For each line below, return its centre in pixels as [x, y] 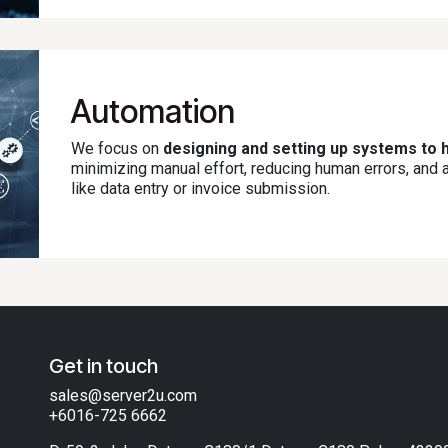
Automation [153, 111]
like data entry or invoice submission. [200, 188]
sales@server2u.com [123, 395]
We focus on [117, 148]
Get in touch [103, 366]
